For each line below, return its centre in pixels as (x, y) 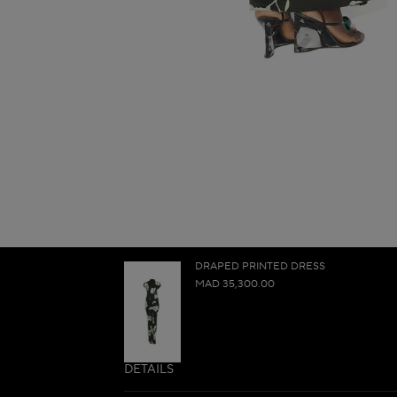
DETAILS (149, 369)
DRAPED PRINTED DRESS (260, 266)
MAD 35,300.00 (235, 284)
